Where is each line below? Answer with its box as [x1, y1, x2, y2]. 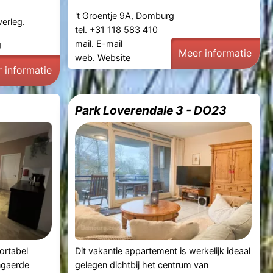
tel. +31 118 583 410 [75, 24, 161, 35]
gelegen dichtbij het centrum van [75, 260, 209, 271]
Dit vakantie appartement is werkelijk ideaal [75, 246, 251, 257]
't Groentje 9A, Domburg [75, 10, 175, 21]
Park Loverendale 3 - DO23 [75, 102, 227, 118]
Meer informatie [179, 46, 252, 59]
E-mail [96, 38, 123, 49]
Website [97, 52, 131, 63]
